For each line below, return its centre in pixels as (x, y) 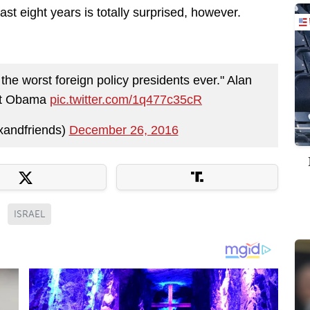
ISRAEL (29, 214)
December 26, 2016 (124, 130)
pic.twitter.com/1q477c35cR (126, 100)
